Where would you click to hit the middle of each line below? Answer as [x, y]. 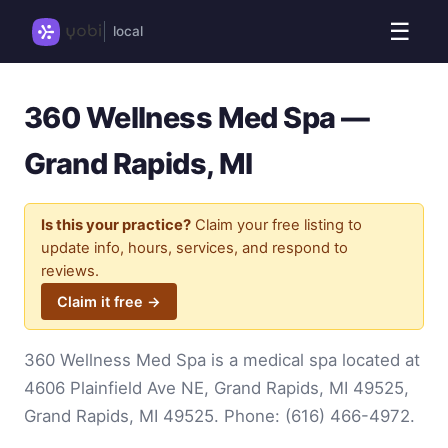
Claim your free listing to [276, 224]
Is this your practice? [116, 224]
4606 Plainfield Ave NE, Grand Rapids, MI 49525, [216, 388]
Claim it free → [109, 301]
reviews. [70, 270]
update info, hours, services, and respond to [194, 247]
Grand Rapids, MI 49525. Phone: [154, 416]
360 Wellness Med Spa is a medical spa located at [222, 360]
